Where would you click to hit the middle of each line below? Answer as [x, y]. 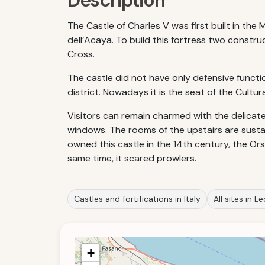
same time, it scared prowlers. [132, 158]
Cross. [81, 54]
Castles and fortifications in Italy [137, 199]
